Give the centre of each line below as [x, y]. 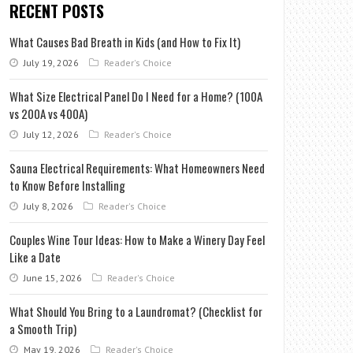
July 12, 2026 [50, 134]
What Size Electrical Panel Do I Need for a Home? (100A [136, 96]
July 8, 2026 [48, 206]
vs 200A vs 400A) [49, 113]
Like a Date [35, 257]
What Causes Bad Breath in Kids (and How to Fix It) [125, 42]
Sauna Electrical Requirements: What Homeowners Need [137, 168]
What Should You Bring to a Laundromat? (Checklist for [136, 311]
